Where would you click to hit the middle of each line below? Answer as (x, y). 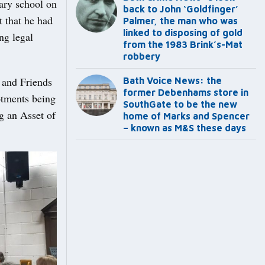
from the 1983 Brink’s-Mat (183, 45)
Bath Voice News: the (172, 81)
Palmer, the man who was (180, 21)
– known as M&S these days (185, 128)
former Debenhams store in (186, 93)
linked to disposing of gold (183, 33)
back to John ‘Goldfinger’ (181, 9)
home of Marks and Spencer (186, 116)
